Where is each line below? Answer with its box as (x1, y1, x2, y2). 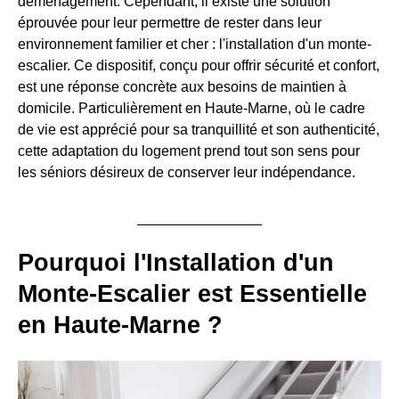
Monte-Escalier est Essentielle (18, 281, 367, 307)
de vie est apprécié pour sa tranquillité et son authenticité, (18, 122, 379, 137)
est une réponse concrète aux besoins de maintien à (18, 79, 346, 94)
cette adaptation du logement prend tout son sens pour (18, 143, 360, 159)
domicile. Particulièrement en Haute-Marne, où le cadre (18, 101, 365, 116)
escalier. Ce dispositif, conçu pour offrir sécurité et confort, (18, 58, 379, 73)
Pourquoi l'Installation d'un (18, 249, 334, 276)
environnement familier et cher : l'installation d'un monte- (18, 37, 371, 52)
